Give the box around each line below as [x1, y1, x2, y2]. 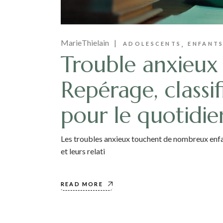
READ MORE [61, 180, 103, 187]
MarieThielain [61, 37, 109, 47]
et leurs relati [61, 146, 105, 156]
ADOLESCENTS [123, 40, 182, 47]
